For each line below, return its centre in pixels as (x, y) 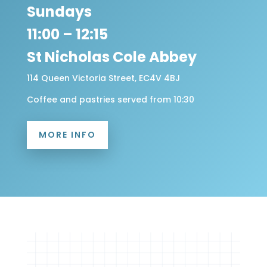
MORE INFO (67, 134)
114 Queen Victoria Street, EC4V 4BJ (103, 78)
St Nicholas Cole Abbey (111, 57)
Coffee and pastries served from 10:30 (110, 99)
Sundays (59, 11)
